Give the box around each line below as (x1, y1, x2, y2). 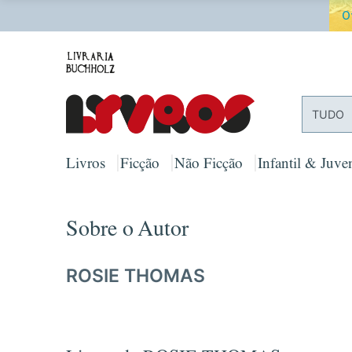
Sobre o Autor (66, 228, 189, 239)
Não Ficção (174, 163, 243, 170)
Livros (66, 163, 105, 170)
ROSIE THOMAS (66, 265, 205, 287)
